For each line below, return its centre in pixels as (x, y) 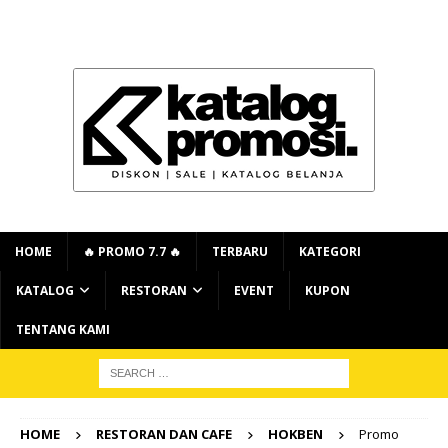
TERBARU (240, 251)
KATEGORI (330, 251)
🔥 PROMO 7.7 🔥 (132, 251)
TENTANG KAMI (63, 329)
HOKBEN (295, 434)
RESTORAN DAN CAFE (164, 434)
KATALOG (45, 290)
